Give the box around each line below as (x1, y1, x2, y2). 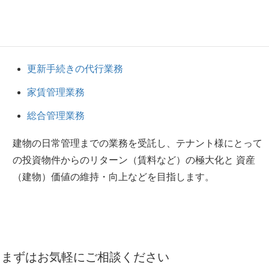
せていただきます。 (13, 33, 99, 44)
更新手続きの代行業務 (27, 64, 123, 74)
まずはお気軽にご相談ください (1, 250, 169, 264)
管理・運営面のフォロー (118, 16, 223, 27)
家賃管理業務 (27, 87, 85, 98)
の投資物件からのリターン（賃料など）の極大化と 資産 (13, 155, 255, 165)
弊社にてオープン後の (13, 16, 109, 27)
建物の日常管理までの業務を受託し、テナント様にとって (13, 138, 262, 148)
